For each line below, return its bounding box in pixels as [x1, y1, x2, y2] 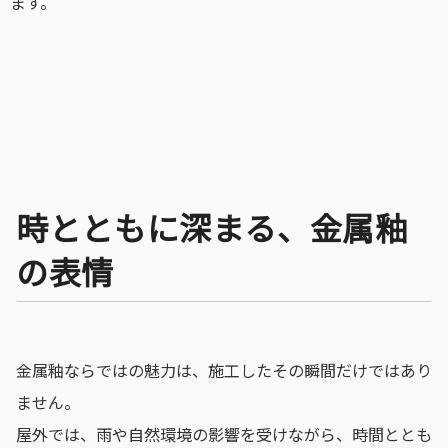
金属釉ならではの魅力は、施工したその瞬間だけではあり [16, 357, 432, 382]
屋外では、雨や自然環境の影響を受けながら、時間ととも [16, 421, 432, 446]
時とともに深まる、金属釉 [16, 203, 408, 250]
